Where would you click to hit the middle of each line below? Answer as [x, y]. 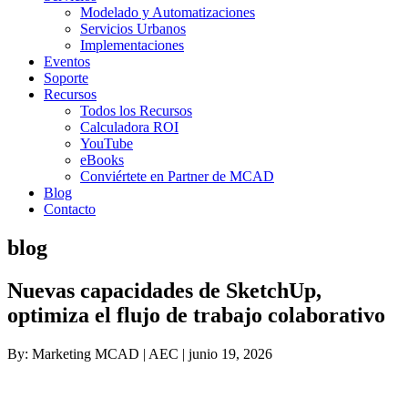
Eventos [67, 61]
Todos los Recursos [136, 111]
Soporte [66, 78]
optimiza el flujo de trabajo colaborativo [196, 315]
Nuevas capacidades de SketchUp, [164, 290]
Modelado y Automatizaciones [168, 12]
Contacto [70, 209]
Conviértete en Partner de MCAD [177, 176]
